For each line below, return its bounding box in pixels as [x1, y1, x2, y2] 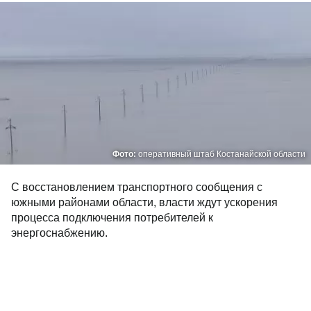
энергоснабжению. [11, 227, 108, 239]
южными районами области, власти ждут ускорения [11, 196, 278, 208]
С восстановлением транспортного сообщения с [11, 181, 262, 193]
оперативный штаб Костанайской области [138, 149, 305, 159]
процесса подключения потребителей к [11, 212, 213, 224]
